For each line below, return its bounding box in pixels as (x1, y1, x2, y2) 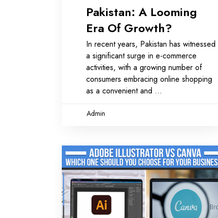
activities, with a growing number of (86, 61, 202, 73)
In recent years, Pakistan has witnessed (86, 38, 216, 50)
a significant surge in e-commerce (86, 50, 197, 61)
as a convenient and (86, 85, 155, 96)
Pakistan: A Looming (86, 3, 197, 20)
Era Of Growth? (86, 19, 172, 36)
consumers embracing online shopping (86, 73, 212, 85)
